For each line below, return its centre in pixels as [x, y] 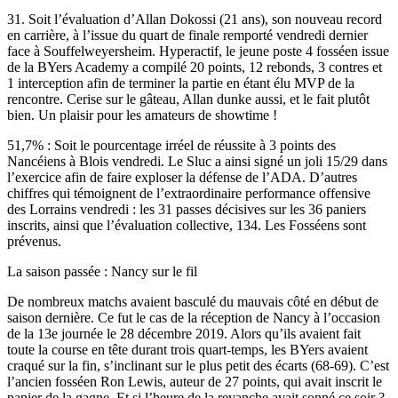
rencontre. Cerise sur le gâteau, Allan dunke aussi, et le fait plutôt [188, 99]
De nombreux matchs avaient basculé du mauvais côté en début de [193, 301]
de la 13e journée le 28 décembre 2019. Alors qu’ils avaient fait [184, 333]
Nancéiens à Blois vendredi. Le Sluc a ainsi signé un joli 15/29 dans [197, 161]
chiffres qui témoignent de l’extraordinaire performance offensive [189, 193]
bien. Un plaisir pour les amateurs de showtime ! [142, 115]
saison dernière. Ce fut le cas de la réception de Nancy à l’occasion [194, 317]
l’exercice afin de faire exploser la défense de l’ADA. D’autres [182, 177]
